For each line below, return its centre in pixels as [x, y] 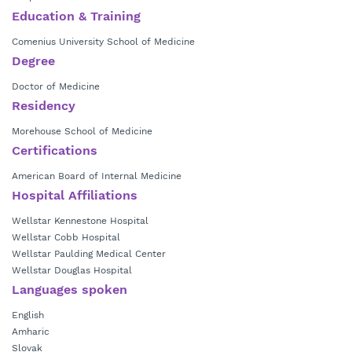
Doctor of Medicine [56, 86]
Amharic [31, 332]
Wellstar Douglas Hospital [72, 270]
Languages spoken [70, 290]
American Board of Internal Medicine [97, 176]
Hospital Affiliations [75, 195]
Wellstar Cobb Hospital [66, 237]
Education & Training [76, 16]
